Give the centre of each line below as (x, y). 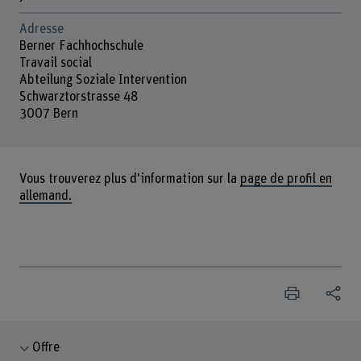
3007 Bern (48, 113)
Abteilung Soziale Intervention (103, 79)
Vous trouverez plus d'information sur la (129, 179)
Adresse (41, 29)
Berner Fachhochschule (81, 46)
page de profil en (286, 179)
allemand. (45, 196)
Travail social (55, 62)
